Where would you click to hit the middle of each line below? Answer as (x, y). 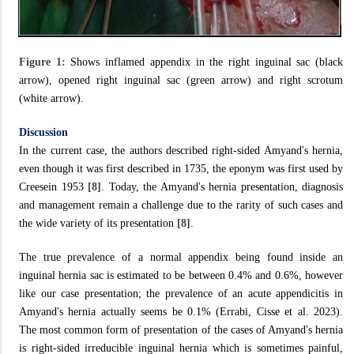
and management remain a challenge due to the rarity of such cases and (181, 205)
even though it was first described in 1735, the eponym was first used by (181, 168)
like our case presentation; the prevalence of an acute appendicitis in (181, 293)
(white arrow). (51, 98)
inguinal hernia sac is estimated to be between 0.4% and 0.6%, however (181, 275)
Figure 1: (45, 62)
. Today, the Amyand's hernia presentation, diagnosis (222, 186)
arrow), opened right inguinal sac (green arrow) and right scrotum (181, 80)
